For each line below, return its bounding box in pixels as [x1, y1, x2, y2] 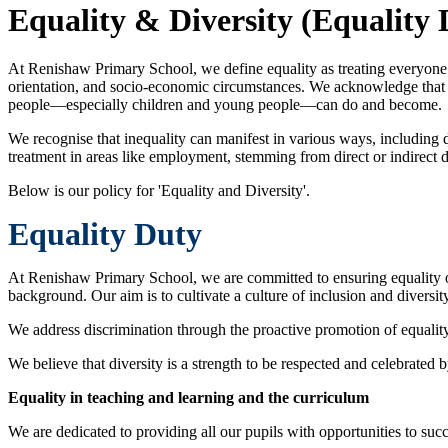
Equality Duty [8, 216, 202, 253]
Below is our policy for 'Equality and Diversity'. [8, 182, 310, 200]
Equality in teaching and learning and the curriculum [8, 389, 369, 407]
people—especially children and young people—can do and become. [8, 96, 442, 114]
